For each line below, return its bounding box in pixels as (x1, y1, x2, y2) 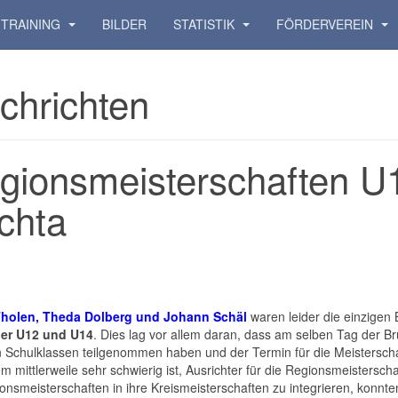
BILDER (102, 15, 147, 33)
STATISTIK (173, 15, 238, 33)
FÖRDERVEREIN (276, 15, 377, 33)
